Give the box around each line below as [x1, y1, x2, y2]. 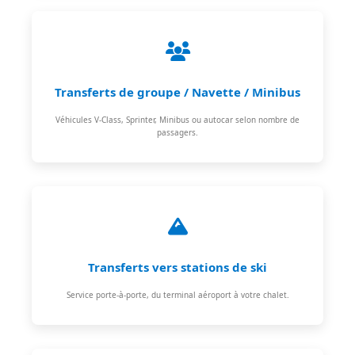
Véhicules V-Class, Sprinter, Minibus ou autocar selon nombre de [55, 113, 300, 125]
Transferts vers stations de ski [88, 258, 267, 275]
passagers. [157, 126, 198, 138]
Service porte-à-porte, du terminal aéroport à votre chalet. [66, 288, 289, 300]
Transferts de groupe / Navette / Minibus [55, 83, 300, 100]
